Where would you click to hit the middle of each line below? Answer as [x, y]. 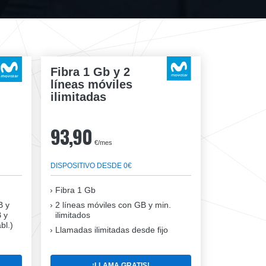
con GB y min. [143, 205]
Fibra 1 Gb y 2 [90, 72]
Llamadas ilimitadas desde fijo [112, 230]
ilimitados [73, 215]
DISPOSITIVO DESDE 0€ [91, 166]
